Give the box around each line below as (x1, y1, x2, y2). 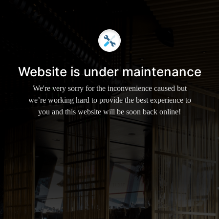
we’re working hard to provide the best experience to (28, 96, 191, 105)
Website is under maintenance (18, 64, 201, 80)
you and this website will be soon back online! (38, 108, 181, 116)
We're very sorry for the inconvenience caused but (32, 84, 187, 93)
